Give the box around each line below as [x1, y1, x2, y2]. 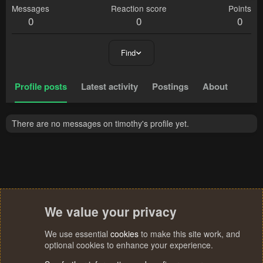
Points [228, 2, 251, 15]
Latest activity [81, 80, 138, 93]
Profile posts [15, 80, 67, 93]
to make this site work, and [139, 228, 240, 240]
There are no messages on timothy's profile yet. [12, 117, 189, 130]
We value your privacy [45, 203, 177, 220]
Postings [152, 80, 188, 93]
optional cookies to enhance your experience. [45, 239, 213, 251]
